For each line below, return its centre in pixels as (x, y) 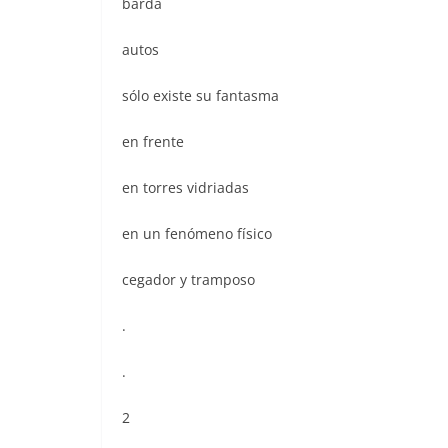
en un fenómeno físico (197, 233)
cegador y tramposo (188, 279)
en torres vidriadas (185, 187)
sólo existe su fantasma (200, 95)
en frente (153, 141)
